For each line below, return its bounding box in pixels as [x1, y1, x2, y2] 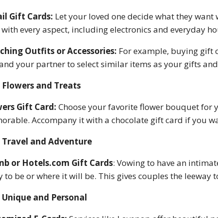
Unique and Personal [2, 192, 88, 203]
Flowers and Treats [2, 80, 81, 91]
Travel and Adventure [2, 136, 92, 147]
